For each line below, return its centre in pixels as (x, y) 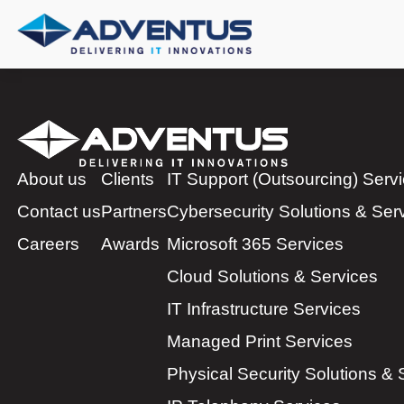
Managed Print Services (260, 341)
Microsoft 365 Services (255, 243)
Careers (48, 243)
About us (52, 179)
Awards (130, 243)
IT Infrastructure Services (264, 308)
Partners (134, 211)
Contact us (59, 211)
